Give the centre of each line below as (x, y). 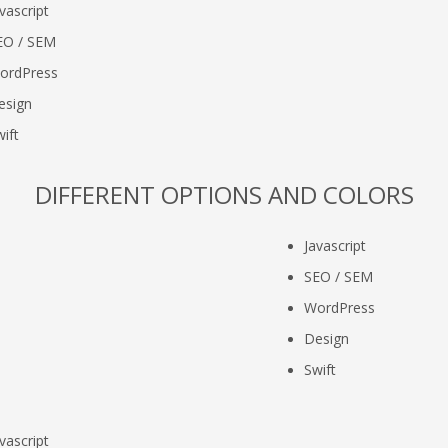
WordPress (339, 307)
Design (326, 338)
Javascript (335, 245)
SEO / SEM (338, 276)
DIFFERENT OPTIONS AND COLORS (224, 194)
